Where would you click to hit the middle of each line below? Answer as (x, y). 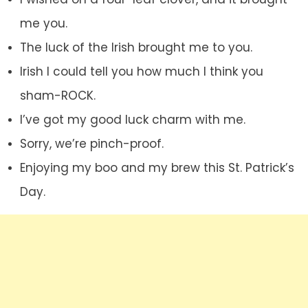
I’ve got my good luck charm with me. (132, 120)
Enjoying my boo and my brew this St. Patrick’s (157, 168)
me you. (43, 24)
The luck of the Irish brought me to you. (136, 48)
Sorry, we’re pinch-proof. (91, 144)
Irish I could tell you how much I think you (141, 72)
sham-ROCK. (57, 96)
